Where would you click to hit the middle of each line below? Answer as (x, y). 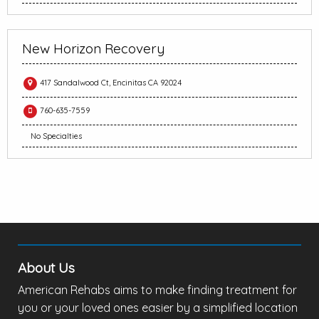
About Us (46, 268)
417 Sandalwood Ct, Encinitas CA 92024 (110, 82)
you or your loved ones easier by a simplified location (158, 308)
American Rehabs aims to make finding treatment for (157, 290)
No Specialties (56, 136)
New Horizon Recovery (93, 49)
